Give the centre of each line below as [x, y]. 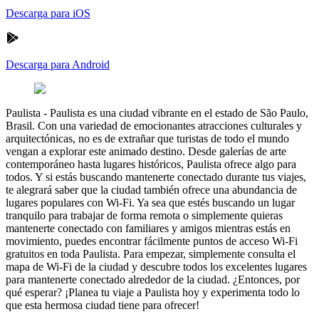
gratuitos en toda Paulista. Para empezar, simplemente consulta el [151, 253]
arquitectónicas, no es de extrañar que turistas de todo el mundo [147, 138]
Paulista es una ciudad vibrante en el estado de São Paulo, [179, 113]
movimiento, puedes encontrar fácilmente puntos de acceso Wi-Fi [152, 241]
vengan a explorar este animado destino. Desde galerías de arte [146, 151]
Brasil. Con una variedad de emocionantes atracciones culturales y [154, 125]
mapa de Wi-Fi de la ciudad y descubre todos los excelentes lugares [156, 266]
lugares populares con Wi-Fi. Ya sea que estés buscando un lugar [150, 202]
